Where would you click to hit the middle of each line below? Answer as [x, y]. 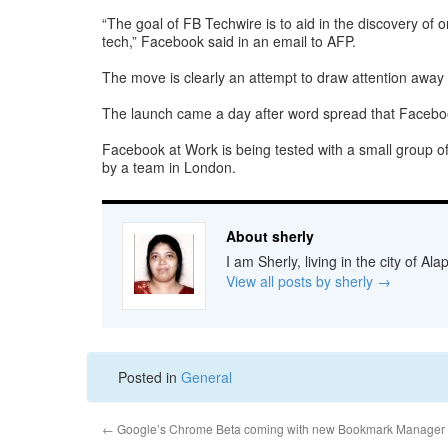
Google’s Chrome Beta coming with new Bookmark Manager [279, 428]
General [206, 377]
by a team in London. [169, 167]
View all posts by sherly [301, 281]
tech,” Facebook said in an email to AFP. [229, 41]
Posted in [149, 377]
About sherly [270, 236]
